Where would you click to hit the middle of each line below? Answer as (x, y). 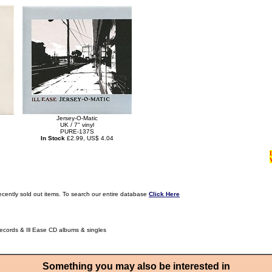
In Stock (53, 138)
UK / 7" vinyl (77, 125)
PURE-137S (77, 131)
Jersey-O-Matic (77, 118)
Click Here (164, 194)
